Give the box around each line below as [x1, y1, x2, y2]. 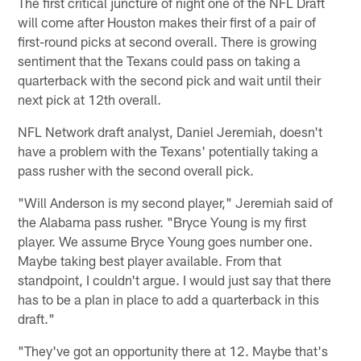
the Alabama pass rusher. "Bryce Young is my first [18, 213, 307, 230]
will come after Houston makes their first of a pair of [18, 13, 317, 30]
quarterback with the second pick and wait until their [18, 71, 322, 88]
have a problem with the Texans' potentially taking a [18, 142, 319, 159]
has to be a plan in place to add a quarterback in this [18, 290, 320, 307]
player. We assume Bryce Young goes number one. [18, 232, 313, 249]
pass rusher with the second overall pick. [18, 161, 255, 178]
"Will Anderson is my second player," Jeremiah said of [18, 193, 334, 210]
